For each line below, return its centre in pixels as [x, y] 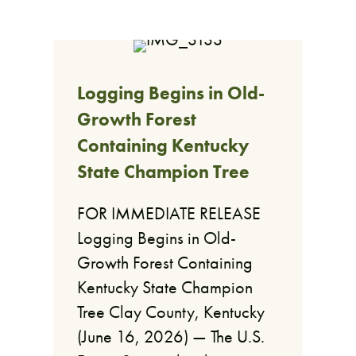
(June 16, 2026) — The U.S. [171, 337]
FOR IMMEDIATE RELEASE [169, 214]
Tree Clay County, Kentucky [171, 312]
